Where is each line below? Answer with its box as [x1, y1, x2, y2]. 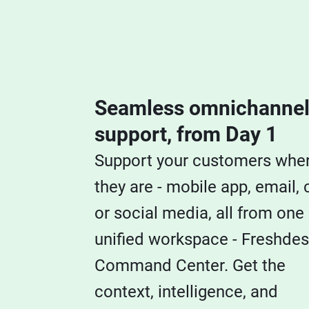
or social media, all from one [94, 203, 304, 223]
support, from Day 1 [94, 122, 277, 146]
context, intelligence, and [94, 282, 278, 301]
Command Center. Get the [94, 256, 286, 275]
